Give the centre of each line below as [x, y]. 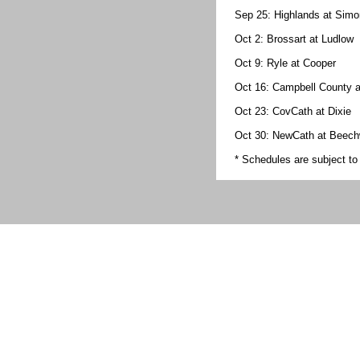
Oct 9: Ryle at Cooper [285, 63]
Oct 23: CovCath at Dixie [292, 111]
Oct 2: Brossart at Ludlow [294, 39]
